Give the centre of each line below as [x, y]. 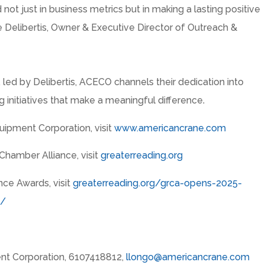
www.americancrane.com [170, 128]
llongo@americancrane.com [188, 257]
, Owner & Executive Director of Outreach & [142, 27]
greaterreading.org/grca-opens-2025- [158, 183]
